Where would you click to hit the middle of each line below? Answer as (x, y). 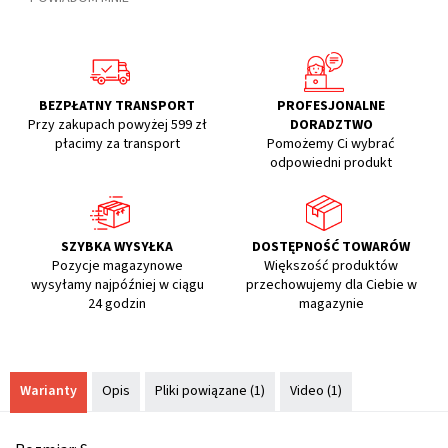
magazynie (331, 304)
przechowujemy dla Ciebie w (331, 285)
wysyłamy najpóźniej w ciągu (117, 285)
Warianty (48, 391)
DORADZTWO (331, 125)
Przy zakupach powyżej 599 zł (117, 125)
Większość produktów (331, 266)
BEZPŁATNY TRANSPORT (117, 106)
